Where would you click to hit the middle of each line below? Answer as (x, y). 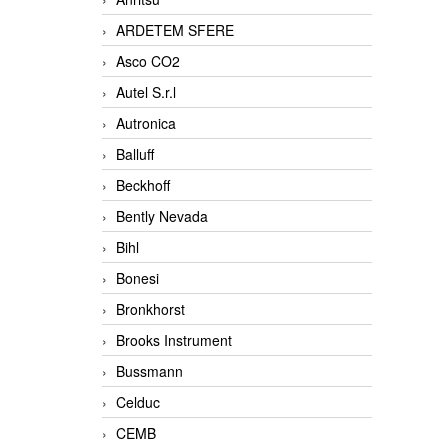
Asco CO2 (148, 61)
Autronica (146, 123)
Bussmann (149, 371)
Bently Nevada (162, 216)
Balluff (135, 154)
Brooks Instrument (174, 340)
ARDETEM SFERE (175, 30)
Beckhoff (143, 185)
